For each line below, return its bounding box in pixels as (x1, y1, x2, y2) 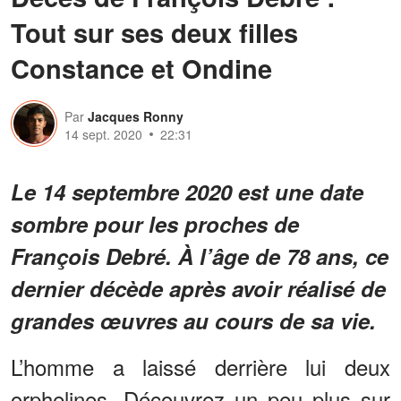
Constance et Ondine (11, 48, 272, 87)
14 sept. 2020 (64, 124, 142, 143)
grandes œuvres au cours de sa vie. (11, 304, 376, 336)
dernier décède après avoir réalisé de (11, 272, 386, 303)
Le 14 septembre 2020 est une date (11, 175, 363, 207)
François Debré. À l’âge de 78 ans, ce (11, 240, 388, 271)
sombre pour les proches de (11, 208, 299, 239)
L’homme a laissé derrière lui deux (11, 350, 390, 382)
